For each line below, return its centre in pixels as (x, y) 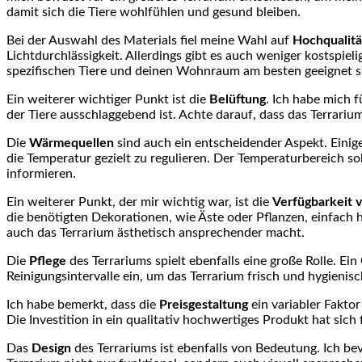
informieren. (41, 174)
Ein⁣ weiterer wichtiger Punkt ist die (108, 100)
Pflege (48, 261)
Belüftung (238, 100)
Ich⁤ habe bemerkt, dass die (83, 305)
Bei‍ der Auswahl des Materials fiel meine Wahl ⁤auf (149, 41)
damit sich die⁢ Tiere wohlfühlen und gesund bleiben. (154, 13)
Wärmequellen (72, 143)
